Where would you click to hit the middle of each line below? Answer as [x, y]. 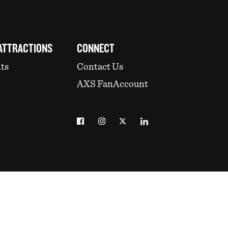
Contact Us [100, 67]
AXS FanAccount [112, 84]
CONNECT [95, 49]
